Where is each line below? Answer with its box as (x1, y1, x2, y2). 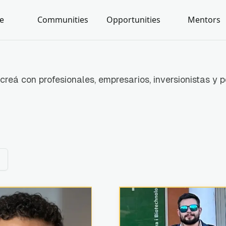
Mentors (188, 14, 220, 25)
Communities (37, 14, 88, 25)
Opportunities (106, 14, 160, 25)
